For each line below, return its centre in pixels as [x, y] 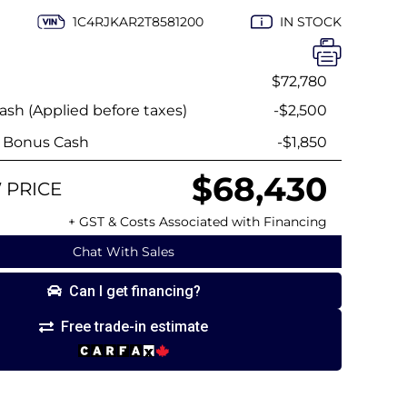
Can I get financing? [134, 291]
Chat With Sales [124, 252]
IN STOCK [311, 22]
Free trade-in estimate [134, 327]
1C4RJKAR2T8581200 [138, 22]
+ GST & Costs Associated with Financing [198, 222]
